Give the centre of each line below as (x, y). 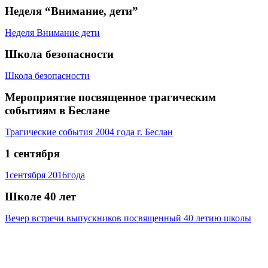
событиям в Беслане (57, 110)
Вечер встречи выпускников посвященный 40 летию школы (128, 218)
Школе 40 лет (40, 196)
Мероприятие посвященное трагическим (110, 97)
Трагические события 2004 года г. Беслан (89, 132)
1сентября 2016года (45, 175)
